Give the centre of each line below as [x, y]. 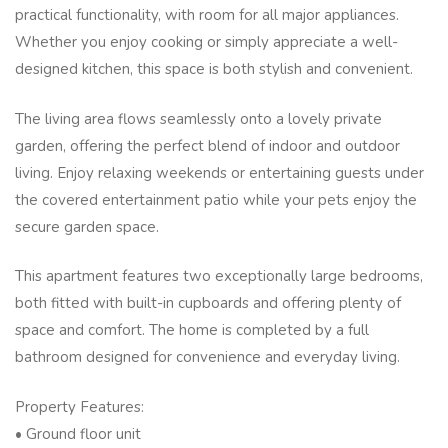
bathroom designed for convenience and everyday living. [207, 357]
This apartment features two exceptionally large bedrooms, [219, 276]
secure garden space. [87, 226]
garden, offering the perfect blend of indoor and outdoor [207, 145]
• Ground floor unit [78, 433]
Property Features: [79, 406]
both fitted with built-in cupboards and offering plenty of [208, 303]
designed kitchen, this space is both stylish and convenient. [214, 69]
